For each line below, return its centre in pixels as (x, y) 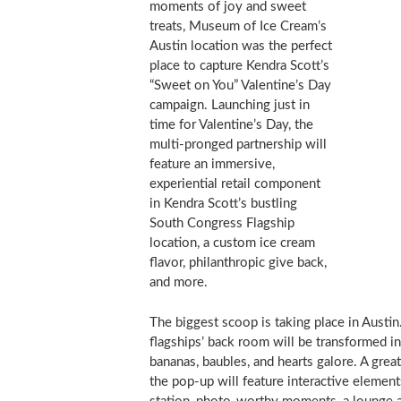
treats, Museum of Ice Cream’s (238, 27)
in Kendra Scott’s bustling (223, 204)
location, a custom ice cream (232, 243)
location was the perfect (259, 47)
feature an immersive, (212, 165)
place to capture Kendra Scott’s (239, 66)
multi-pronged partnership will (238, 145)
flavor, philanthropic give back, (238, 263)
